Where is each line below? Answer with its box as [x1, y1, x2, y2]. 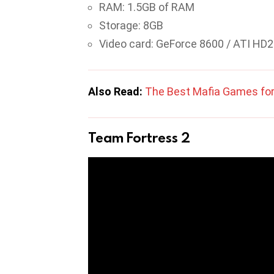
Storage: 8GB [99, 18, 163, 32]
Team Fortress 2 [88, 128, 190, 146]
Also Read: [88, 84, 145, 98]
